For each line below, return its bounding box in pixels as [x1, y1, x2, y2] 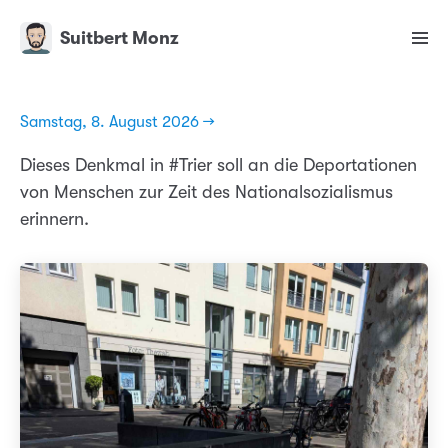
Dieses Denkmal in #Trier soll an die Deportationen [20, 155, 417, 176]
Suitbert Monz [60, 28, 179, 49]
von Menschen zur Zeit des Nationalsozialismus [20, 182, 393, 203]
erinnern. [20, 209, 89, 230]
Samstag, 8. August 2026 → [20, 113, 215, 132]
